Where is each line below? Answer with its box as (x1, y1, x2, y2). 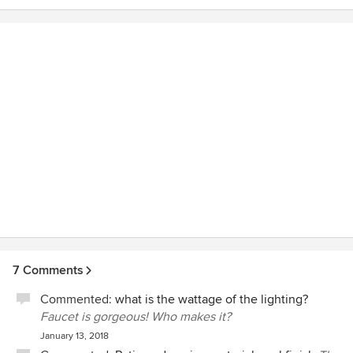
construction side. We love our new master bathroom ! (13, 6, 308, 21)
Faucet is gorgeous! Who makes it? (40, 309, 231, 325)
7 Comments (13, 262, 84, 278)
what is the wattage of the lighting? (115, 292, 308, 307)
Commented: (40, 292, 115, 307)
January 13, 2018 (40, 330, 109, 342)
